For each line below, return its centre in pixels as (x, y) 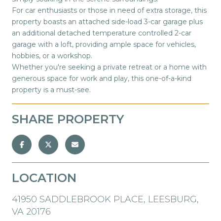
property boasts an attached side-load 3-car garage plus (107, 21)
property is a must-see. (51, 90)
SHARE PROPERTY (68, 119)
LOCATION (44, 178)
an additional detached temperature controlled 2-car (102, 33)
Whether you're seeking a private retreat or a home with (109, 67)
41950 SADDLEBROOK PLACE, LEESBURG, (105, 199)
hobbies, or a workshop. (52, 55)
